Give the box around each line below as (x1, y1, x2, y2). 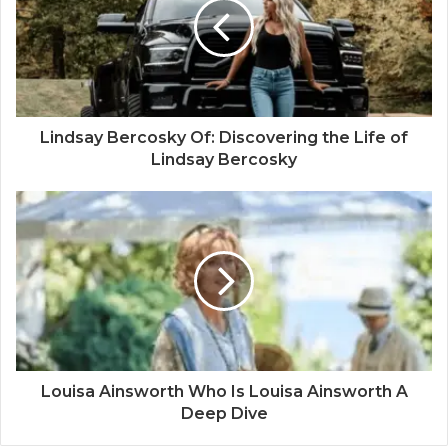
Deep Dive (180, 404, 268, 424)
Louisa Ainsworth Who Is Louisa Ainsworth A (40, 382, 408, 402)
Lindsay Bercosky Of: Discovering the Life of (40, 128, 408, 148)
